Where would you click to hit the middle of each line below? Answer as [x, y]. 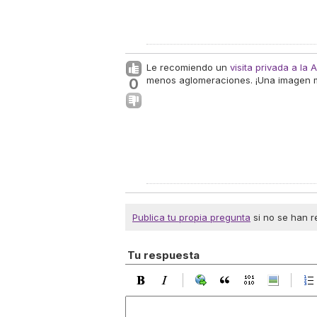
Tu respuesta [163, 255]
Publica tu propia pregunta [191, 217]
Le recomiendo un [188, 67]
